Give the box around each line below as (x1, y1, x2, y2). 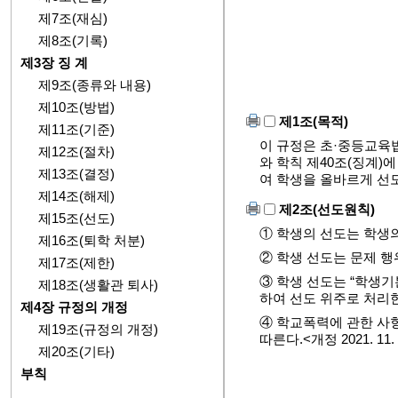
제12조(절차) (38, 144, 115, 159)
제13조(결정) (38, 166, 115, 181)
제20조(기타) (38, 344, 115, 359)
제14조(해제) (38, 188, 115, 203)
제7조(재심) (38, 11, 107, 26)
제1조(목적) (275, 114, 348, 129)
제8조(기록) (38, 33, 107, 48)
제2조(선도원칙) (275, 202, 375, 217)
